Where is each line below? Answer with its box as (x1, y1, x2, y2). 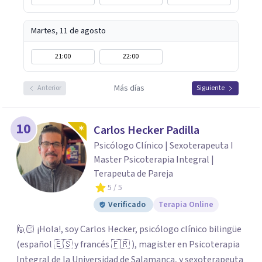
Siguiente (196, 83, 225, 93)
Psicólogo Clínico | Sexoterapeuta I (94, 139, 233, 152)
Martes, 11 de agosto (31, 25, 106, 37)
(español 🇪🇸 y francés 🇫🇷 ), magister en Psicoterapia (16, 238, 240, 251)
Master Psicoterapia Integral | (94, 153, 214, 166)
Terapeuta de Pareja (94, 167, 173, 180)
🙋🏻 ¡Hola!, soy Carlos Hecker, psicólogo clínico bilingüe (16, 223, 242, 236)
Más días (113, 82, 144, 94)
